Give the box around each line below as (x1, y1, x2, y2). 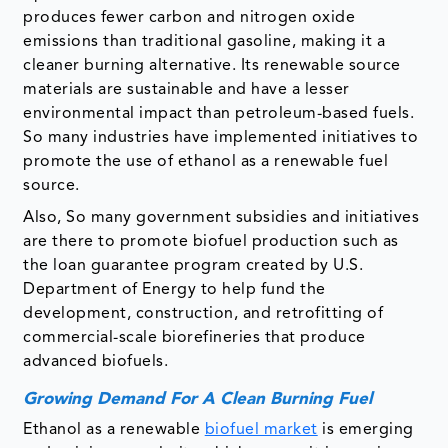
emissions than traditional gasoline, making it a (23, 33, 386, 50)
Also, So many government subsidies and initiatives (23, 209, 420, 226)
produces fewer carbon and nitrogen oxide (23, 9, 356, 26)
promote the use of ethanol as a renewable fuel (23, 153, 389, 170)
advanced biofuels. (23, 353, 169, 370)
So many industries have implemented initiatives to (23, 129, 419, 146)
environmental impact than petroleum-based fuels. (23, 105, 415, 122)
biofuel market (204, 421, 318, 438)
